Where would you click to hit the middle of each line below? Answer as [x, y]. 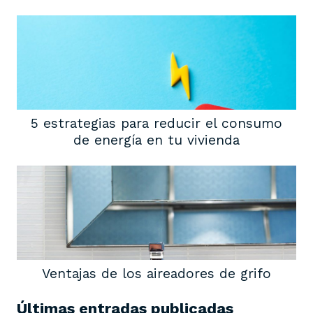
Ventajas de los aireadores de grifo [156, 274]
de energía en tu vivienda [156, 140]
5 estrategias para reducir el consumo [156, 124]
